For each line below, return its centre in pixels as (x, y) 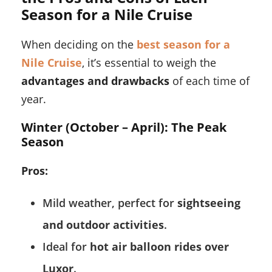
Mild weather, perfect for (110, 203)
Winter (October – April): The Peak (124, 127)
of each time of (209, 81)
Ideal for (66, 247)
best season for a (183, 45)
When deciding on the (79, 45)
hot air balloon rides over (159, 247)
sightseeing (209, 203)
